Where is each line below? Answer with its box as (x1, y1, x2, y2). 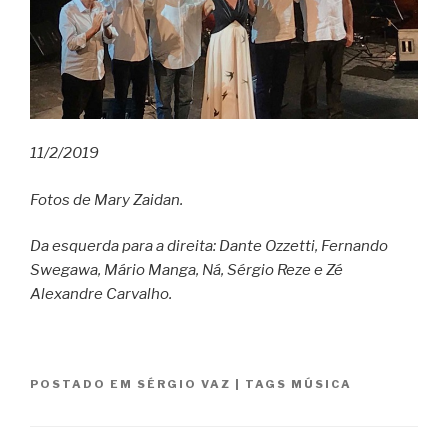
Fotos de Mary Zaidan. (30, 190, 186, 209)
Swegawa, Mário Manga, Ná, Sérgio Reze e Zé (30, 261, 343, 280)
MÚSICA (291, 377, 352, 392)
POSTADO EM (30, 377, 137, 392)
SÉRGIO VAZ (137, 377, 231, 392)
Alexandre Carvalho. (30, 285, 175, 304)
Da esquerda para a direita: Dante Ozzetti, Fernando (30, 237, 388, 256)
